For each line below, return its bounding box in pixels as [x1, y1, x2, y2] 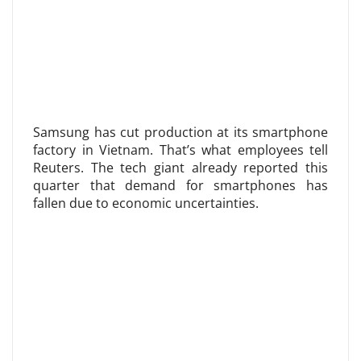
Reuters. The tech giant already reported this [33, 159, 328, 176]
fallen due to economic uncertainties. [33, 194, 259, 212]
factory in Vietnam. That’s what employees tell [33, 141, 328, 159]
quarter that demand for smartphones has [33, 176, 328, 194]
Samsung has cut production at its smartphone [33, 123, 328, 141]
